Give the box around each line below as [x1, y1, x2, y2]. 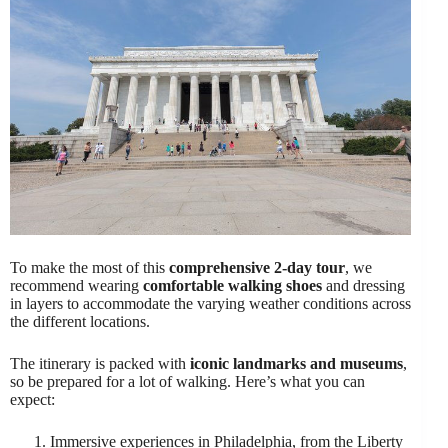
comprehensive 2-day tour [169, 258, 345, 276]
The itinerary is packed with [10, 354, 190, 372]
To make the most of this [10, 258, 169, 276]
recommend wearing [10, 276, 143, 294]
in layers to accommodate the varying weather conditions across [10, 294, 411, 312]
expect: [10, 390, 55, 408]
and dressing [322, 276, 405, 294]
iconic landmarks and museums [190, 354, 403, 372]
